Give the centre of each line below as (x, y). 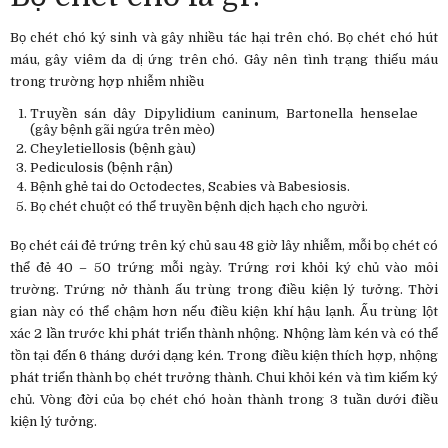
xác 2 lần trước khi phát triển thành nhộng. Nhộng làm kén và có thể (224, 333)
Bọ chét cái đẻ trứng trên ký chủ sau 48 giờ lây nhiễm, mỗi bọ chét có (224, 245)
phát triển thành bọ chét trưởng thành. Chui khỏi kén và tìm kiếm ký (224, 377)
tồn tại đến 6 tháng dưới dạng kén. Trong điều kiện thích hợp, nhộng (224, 355)
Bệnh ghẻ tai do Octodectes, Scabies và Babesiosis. (190, 187)
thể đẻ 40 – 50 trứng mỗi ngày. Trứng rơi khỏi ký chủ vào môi (224, 267)
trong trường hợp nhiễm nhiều (107, 81)
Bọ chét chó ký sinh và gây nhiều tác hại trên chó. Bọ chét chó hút (224, 37)
